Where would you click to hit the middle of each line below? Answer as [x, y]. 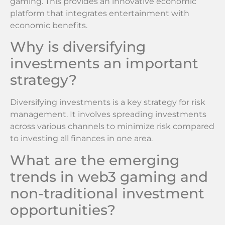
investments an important [104, 64]
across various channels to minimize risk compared [112, 127]
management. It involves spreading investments [108, 115]
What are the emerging [95, 160]
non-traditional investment [107, 193]
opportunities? [63, 210]
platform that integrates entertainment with [100, 14]
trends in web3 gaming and [109, 177]
